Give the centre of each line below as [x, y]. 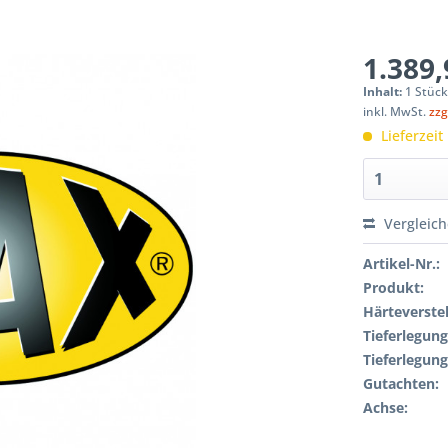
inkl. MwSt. [396, 111]
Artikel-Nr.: [402, 263]
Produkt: [394, 287]
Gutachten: [401, 383]
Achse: [386, 407]
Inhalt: [384, 91]
